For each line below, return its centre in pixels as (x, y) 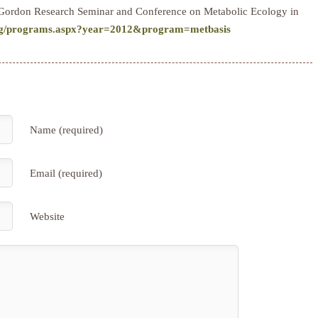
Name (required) (66, 130)
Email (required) (66, 173)
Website (47, 216)
